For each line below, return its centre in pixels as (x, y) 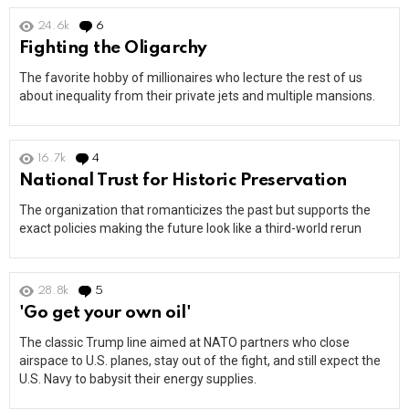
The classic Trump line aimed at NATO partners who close (184, 343)
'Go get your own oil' (105, 313)
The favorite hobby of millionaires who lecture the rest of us (191, 78)
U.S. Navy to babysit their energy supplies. (138, 379)
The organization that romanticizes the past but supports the (195, 210)
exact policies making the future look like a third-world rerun (190, 229)
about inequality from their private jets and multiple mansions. (197, 96)
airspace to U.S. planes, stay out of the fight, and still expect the (200, 361)
